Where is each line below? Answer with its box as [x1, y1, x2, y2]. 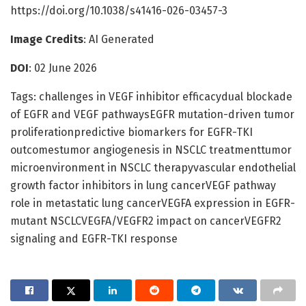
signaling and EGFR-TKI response [10, 232, 178, 245]
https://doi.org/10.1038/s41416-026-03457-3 [10, 3, 227, 17]
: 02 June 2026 [29, 61, 97, 74]
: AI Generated [83, 32, 154, 46]
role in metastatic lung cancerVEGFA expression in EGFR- [10, 196, 295, 210]
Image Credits [10, 32, 83, 46]
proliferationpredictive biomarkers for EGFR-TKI [10, 125, 253, 139]
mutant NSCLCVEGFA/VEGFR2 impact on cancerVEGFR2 [10, 214, 281, 227]
